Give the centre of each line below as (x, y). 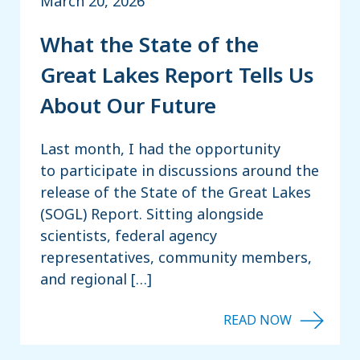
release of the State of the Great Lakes (176, 192)
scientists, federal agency (129, 235)
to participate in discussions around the (180, 170)
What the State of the (149, 45)
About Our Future (131, 106)
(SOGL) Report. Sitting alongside (152, 213)
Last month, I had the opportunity (160, 148)
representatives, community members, (176, 257)
